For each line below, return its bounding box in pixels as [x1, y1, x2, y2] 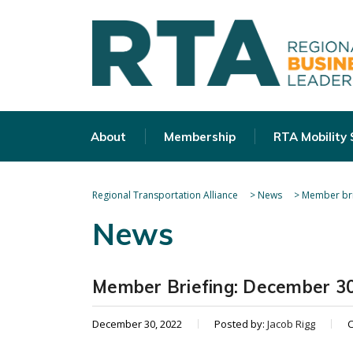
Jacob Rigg [267, 317, 315, 331]
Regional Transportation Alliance [92, 188, 238, 202]
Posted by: [214, 317, 267, 331]
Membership [164, 129, 236, 144]
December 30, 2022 [92, 317, 182, 331]
